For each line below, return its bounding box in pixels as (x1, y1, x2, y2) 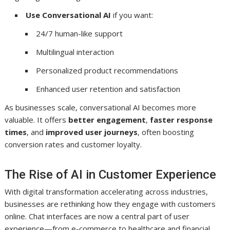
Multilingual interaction (36, 46, 114, 57)
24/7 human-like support (36, 28, 123, 39)
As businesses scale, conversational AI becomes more (5, 102, 197, 112)
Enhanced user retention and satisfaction (36, 83, 181, 94)
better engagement (68, 114, 146, 125)
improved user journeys (46, 126, 138, 137)
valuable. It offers (5, 114, 69, 125)
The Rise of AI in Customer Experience (5, 167, 217, 182)
